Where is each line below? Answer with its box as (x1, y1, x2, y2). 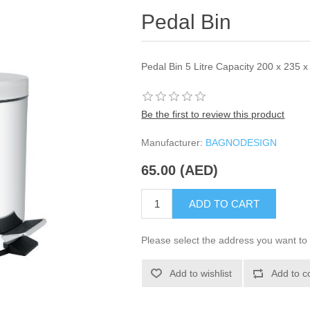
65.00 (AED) (141, 163, 219, 179)
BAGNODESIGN (206, 137, 277, 148)
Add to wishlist (170, 268, 232, 280)
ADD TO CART (189, 198, 260, 210)
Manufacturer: (141, 137, 203, 148)
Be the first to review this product (141, 109, 285, 120)
